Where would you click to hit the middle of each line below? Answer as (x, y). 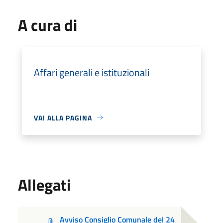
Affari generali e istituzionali (92, 72)
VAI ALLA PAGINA (63, 117)
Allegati (44, 184)
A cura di (48, 25)
